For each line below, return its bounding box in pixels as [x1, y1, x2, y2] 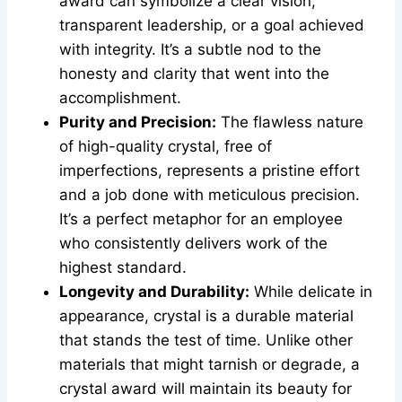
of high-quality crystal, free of [59, 137, 272, 156]
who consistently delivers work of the [59, 234, 328, 253]
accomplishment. [59, 89, 181, 108]
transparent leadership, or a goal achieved [59, 16, 364, 35]
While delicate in [249, 283, 372, 301]
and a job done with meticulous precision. [59, 186, 360, 205]
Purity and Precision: [59, 113, 216, 132]
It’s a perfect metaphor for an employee [59, 210, 343, 229]
